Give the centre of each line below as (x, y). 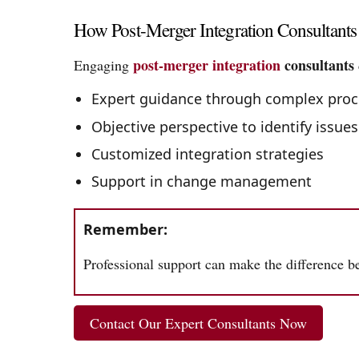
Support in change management (201, 182)
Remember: (125, 230)
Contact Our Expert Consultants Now (198, 323)
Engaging (103, 65)
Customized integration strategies (207, 153)
